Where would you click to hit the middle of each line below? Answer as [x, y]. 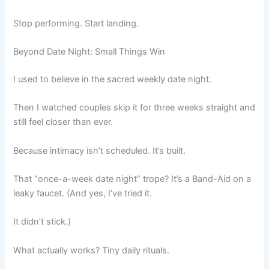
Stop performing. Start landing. [76, 23]
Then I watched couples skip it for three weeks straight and [134, 108]
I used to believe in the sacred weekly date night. [113, 79]
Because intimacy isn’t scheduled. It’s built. [100, 150]
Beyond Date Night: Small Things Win [89, 51]
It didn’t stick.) [42, 222]
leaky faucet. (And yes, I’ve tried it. [83, 193]
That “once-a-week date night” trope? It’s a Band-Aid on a [132, 179]
